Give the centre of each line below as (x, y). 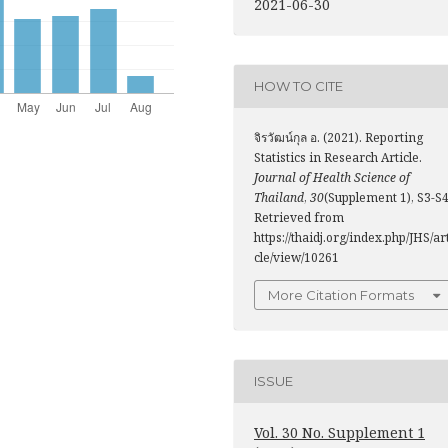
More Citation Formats (341, 294)
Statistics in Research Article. (338, 157)
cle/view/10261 (296, 257)
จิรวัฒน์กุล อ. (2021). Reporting (338, 137)
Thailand (279, 197)
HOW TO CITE (298, 86)
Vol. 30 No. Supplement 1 (339, 432)
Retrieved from (299, 217)
